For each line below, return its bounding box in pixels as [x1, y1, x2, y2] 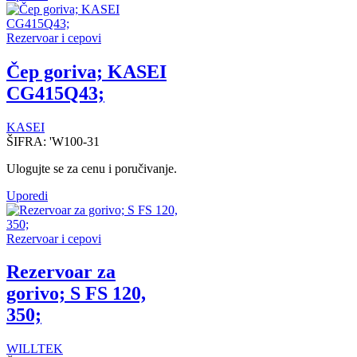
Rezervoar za [6, 261, 116, 283]
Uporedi [6, 188, 48, 202]
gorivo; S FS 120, [6, 283, 146, 304]
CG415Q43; [6, 82, 104, 104]
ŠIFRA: [6, 134, 49, 148]
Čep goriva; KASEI [6, 61, 167, 82]
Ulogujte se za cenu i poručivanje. [6, 161, 177, 175]
